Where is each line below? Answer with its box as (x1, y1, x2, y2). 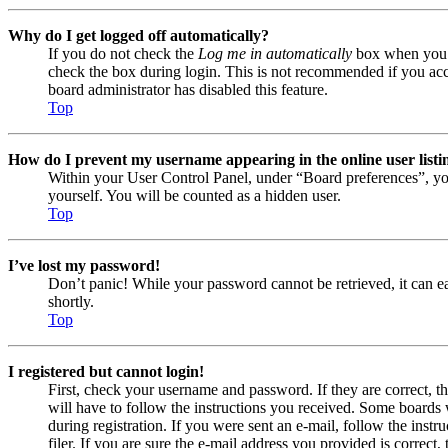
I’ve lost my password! (8, 257, 160, 275)
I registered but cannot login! (8, 363, 204, 381)
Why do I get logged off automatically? (8, 27, 269, 45)
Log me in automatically (198, 45, 352, 63)
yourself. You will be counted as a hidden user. (48, 187, 341, 205)
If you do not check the (48, 45, 198, 63)
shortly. (48, 293, 94, 311)
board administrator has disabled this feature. (48, 81, 328, 99)
